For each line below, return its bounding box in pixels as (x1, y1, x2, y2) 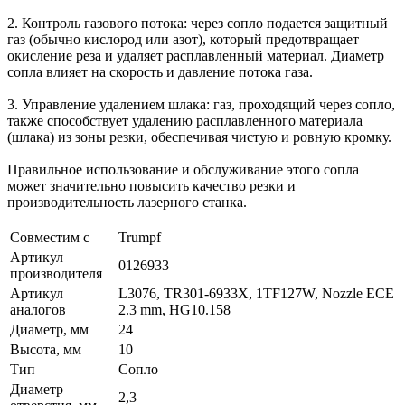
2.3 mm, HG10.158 (118, 301, 231, 317)
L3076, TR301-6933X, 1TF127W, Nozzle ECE (118, 285, 394, 301)
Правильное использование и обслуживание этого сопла (7, 161, 359, 177)
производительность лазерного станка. (7, 193, 247, 210)
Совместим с (10, 229, 89, 245)
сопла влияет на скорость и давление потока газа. (7, 63, 313, 80)
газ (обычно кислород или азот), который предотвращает (7, 31, 359, 47)
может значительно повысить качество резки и (7, 177, 296, 193)
